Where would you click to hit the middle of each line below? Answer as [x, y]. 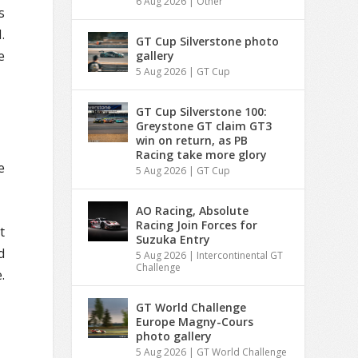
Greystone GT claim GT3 [204, 125]
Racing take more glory [202, 154]
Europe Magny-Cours [195, 321]
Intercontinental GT [240, 255]
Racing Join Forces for [197, 225]
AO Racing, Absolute [193, 210]
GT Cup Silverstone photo [208, 41]
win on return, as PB [192, 140]
